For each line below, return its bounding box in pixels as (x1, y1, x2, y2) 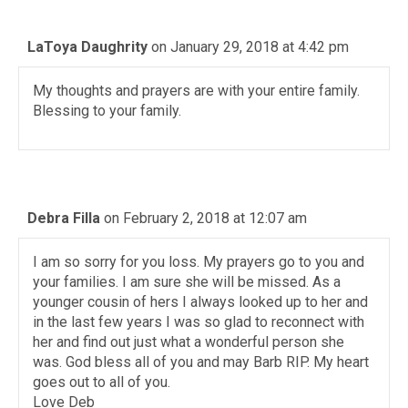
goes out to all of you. (33, 373, 170, 391)
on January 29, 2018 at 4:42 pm (151, 38, 349, 56)
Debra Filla (27, 209, 100, 227)
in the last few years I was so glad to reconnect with (33, 313, 364, 331)
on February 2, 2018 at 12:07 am (104, 209, 307, 227)
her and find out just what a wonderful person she (33, 333, 344, 351)
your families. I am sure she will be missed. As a (33, 273, 341, 291)
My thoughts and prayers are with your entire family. (33, 82, 360, 99)
